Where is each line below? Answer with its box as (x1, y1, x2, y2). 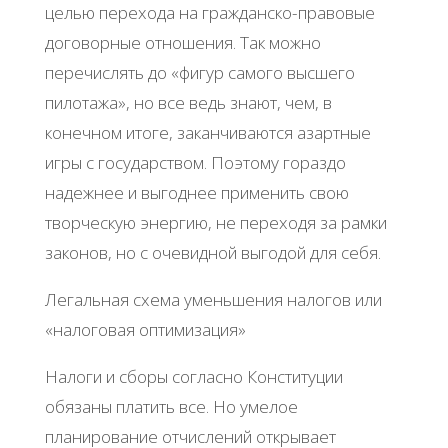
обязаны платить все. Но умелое (44, 395, 298, 419)
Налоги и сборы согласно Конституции (44, 365, 343, 389)
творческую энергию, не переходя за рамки (44, 211, 387, 235)
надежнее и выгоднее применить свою (44, 181, 349, 205)
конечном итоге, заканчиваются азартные (44, 121, 371, 145)
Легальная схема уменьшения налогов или (44, 288, 382, 312)
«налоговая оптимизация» (44, 318, 246, 342)
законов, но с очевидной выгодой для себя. (44, 241, 381, 265)
